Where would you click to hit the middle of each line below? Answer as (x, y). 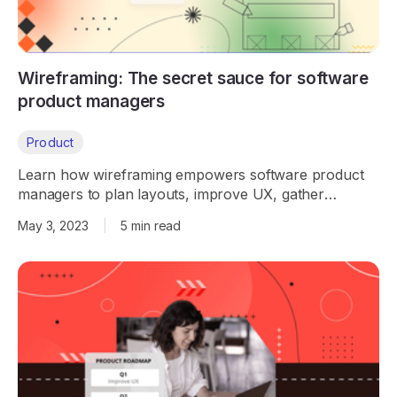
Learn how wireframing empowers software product (191, 175)
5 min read (149, 226)
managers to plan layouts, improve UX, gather (171, 195)
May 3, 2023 (53, 226)
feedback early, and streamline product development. (194, 214)
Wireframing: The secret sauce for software (193, 79)
